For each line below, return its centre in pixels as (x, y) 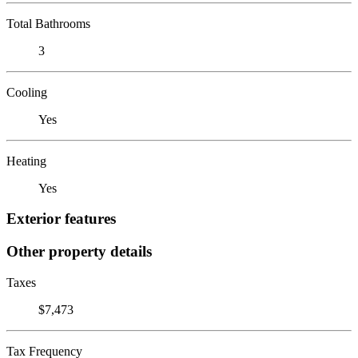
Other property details (79, 251)
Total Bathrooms (48, 23)
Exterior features (61, 219)
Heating (26, 161)
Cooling (27, 92)
